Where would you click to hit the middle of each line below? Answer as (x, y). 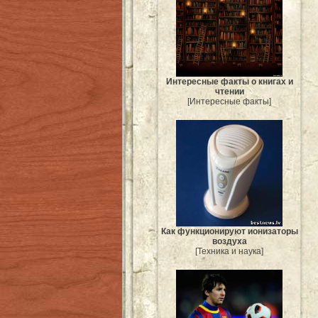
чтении (229, 92)
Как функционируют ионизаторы (229, 232)
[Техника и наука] (229, 252)
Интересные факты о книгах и (229, 82)
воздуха (229, 242)
